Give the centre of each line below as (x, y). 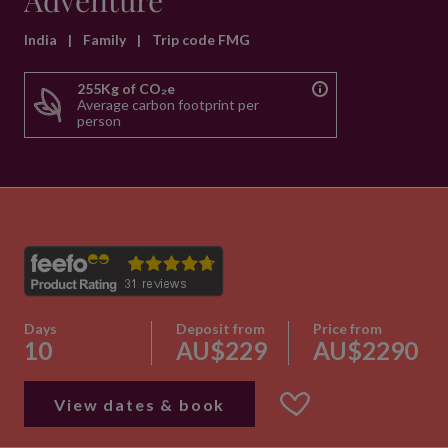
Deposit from (221, 328)
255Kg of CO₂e (126, 88)
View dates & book (140, 404)
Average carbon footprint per (168, 104)
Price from (347, 328)
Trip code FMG (201, 39)
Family (106, 39)
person (99, 120)
